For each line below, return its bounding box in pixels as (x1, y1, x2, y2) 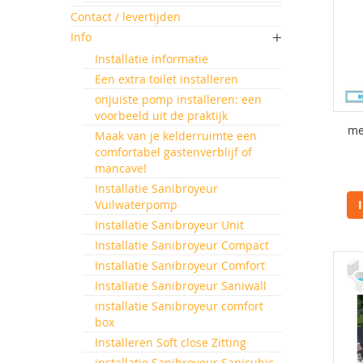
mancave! (95, 160, 147, 176)
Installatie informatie (95, 51, 208, 66)
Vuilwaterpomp (95, 197, 177, 212)
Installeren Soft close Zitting (95, 335, 246, 350)
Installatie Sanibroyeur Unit (95, 217, 244, 233)
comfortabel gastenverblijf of (95, 144, 252, 160)
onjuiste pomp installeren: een (95, 92, 262, 107)
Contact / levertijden (70, 9, 181, 24)
